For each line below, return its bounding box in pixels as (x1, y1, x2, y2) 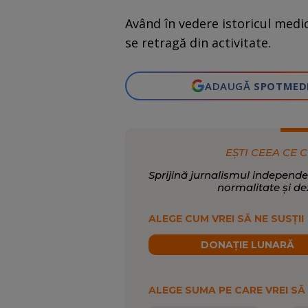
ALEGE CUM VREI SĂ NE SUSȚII (148, 212, 304, 225)
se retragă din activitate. (125, 34, 271, 52)
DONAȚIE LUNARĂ (201, 239, 295, 252)
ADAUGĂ (205, 79, 254, 93)
